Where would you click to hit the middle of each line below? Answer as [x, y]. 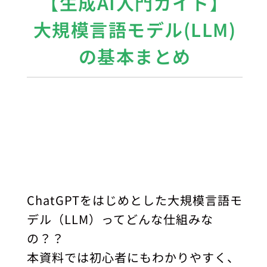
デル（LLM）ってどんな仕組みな [120, 219]
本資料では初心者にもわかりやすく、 [133, 257]
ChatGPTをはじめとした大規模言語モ [135, 200]
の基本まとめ [135, 56]
